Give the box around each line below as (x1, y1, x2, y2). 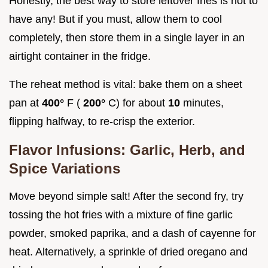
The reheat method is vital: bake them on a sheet (9, 78, 242, 90)
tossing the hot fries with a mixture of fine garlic (9, 208, 233, 221)
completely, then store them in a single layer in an (9, 31, 245, 44)
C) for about (108, 96, 168, 109)
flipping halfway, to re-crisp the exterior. (9, 115, 195, 127)
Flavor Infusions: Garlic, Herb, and (9, 141, 245, 158)
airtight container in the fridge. (9, 50, 151, 62)
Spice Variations (9, 160, 120, 176)
